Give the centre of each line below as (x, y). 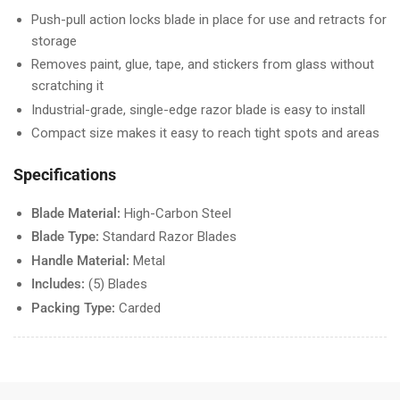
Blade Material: (76, 213)
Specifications (65, 174)
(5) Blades (116, 284)
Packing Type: (73, 308)
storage (54, 41)
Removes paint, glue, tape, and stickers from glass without (203, 65)
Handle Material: (80, 260)
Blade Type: (65, 237)
